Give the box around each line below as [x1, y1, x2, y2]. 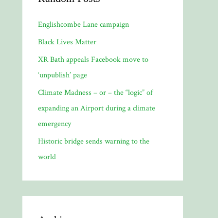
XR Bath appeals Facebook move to [38, 54, 148, 65]
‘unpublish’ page [38, 70, 87, 80]
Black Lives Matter [38, 37, 96, 47]
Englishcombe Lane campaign [38, 19, 129, 30]
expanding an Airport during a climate [38, 103, 155, 113]
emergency [38, 119, 71, 129]
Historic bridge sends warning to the [38, 136, 149, 146]
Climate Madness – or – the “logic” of [38, 88, 153, 98]
